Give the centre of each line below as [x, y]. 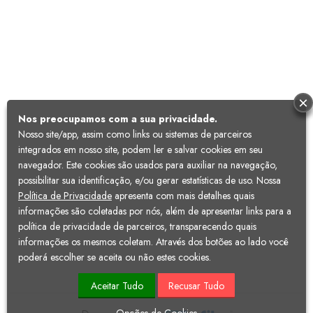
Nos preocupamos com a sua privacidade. [118, 119]
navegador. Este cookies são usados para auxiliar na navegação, [148, 165]
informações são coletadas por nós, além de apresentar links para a [155, 211]
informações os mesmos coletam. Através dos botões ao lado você [153, 242]
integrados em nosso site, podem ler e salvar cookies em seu [140, 150]
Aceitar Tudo [117, 286]
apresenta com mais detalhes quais [183, 196]
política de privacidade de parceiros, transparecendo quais [137, 226]
